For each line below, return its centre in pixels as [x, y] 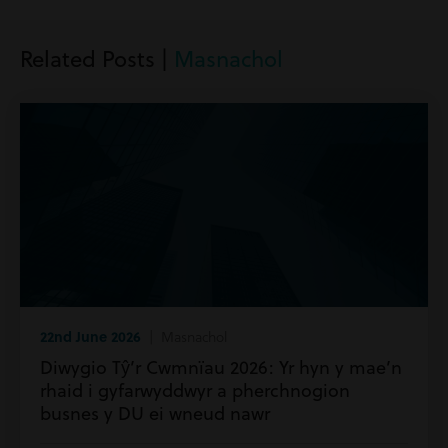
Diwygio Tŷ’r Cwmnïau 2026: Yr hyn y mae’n [221, 367]
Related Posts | [97, 58]
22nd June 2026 [90, 336]
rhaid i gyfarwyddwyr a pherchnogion [195, 390]
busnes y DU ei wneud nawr [155, 413]
